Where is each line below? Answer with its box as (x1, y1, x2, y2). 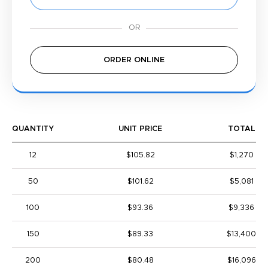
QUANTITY (12, 125, 54, 133)
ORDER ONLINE (103, 56, 165, 64)
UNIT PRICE (118, 125, 162, 133)
